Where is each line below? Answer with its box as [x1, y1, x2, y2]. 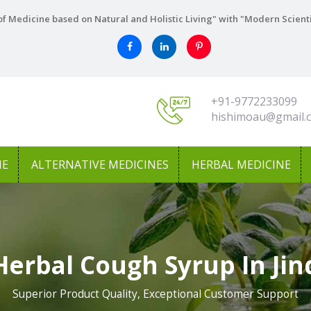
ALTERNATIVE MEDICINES [31, 157, 169, 172]
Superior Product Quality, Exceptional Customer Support [12, 287, 299, 301]
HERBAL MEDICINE [192, 157, 291, 172]
